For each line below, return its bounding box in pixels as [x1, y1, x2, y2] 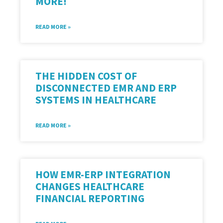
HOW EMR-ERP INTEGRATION [35, 168, 171, 182]
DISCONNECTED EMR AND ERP [35, 81, 177, 95]
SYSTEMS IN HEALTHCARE [35, 93, 157, 107]
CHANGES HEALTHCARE [35, 180, 145, 194]
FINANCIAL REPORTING [35, 192, 145, 206]
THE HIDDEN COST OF [35, 69, 137, 83]
